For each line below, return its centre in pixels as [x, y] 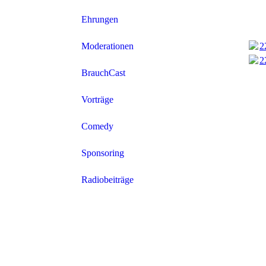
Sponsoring [103, 153]
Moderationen [107, 46]
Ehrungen [100, 20]
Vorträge [97, 100]
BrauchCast [103, 73]
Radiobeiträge [107, 180]
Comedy [97, 126]
